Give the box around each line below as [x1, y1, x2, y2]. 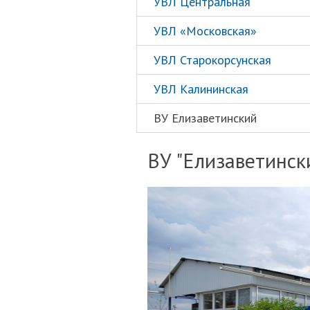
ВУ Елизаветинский [154, 110, 257, 126]
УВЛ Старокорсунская [154, 52, 271, 68]
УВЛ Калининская [154, 81, 248, 97]
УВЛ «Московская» [154, 23, 257, 39]
